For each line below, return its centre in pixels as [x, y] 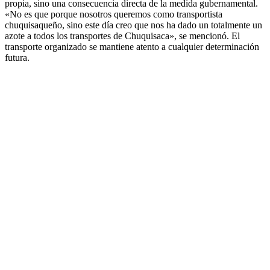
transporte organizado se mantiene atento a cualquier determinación [132, 47]
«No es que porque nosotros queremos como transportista [114, 14]
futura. [17, 58]
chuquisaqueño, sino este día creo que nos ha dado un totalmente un [133, 25]
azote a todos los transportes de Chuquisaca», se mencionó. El [122, 36]
